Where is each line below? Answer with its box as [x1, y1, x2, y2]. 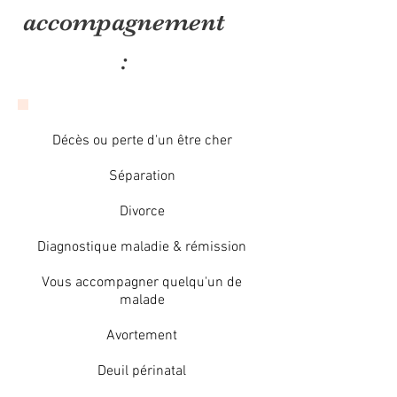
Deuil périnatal [97, 362, 186, 380]
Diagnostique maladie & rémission [37, 238, 246, 256]
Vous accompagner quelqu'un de [42, 274, 242, 292]
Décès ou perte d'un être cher [51, 132, 232, 150]
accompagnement [22, 7, 225, 36]
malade [119, 292, 165, 309]
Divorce [119, 203, 165, 221]
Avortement [106, 327, 177, 345]
